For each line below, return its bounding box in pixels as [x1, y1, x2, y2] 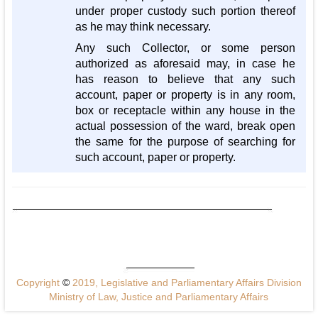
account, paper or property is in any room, [75, 89, 296, 102]
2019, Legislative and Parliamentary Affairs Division [69, 277, 302, 289]
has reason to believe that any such [75, 73, 296, 86]
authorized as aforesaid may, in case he [75, 57, 296, 70]
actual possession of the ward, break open [75, 120, 296, 133]
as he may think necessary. [75, 21, 212, 33]
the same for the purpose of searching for [75, 136, 296, 148]
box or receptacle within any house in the [75, 104, 296, 117]
